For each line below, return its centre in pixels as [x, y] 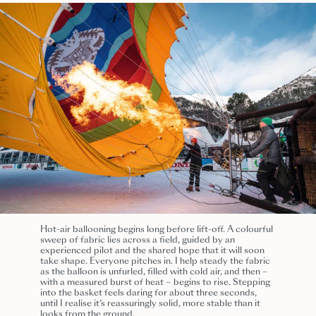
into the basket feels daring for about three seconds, [149, 293]
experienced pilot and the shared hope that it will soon [153, 251]
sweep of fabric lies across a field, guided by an [138, 240]
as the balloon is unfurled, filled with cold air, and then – [154, 272]
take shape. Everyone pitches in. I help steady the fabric [156, 261]
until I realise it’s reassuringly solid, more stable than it [151, 304]
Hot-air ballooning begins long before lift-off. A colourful [157, 230]
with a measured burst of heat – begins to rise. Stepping [156, 282]
